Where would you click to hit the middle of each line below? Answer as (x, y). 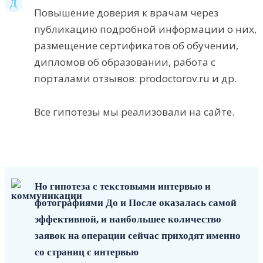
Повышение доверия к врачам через (126, 13)
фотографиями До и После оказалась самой (136, 203)
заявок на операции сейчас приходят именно (138, 236)
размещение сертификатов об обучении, (136, 46)
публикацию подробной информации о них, (145, 29)
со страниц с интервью (87, 252)
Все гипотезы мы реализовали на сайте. (134, 112)
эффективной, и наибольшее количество (128, 220)
